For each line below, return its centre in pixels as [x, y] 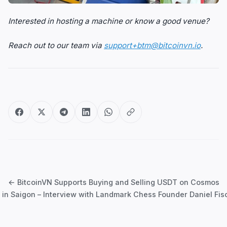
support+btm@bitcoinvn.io [152, 46]
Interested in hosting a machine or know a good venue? [109, 21]
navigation [36, 173]
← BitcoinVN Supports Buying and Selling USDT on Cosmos [113, 182]
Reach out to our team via [56, 46]
